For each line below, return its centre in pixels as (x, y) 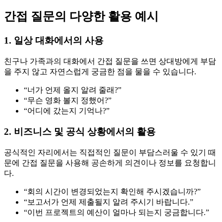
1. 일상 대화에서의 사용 (54, 40)
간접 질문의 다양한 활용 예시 (81, 16)
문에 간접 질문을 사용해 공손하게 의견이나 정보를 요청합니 (110, 163)
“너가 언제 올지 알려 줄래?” (73, 90)
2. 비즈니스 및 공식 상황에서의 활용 (80, 132)
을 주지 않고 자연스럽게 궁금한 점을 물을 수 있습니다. (100, 71)
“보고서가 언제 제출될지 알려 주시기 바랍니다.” (109, 202)
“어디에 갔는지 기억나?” (67, 111)
